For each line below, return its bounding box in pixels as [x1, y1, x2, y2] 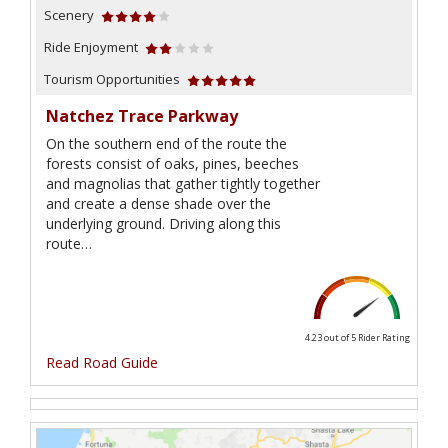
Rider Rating [357, 331, 410, 345]
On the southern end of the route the [46, 134, 287, 154]
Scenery [44, 6, 94, 25]
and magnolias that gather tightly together [46, 174, 320, 194]
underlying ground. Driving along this [46, 214, 281, 234]
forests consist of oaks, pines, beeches [46, 154, 299, 174]
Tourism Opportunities [44, 70, 180, 89]
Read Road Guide [46, 353, 158, 373]
